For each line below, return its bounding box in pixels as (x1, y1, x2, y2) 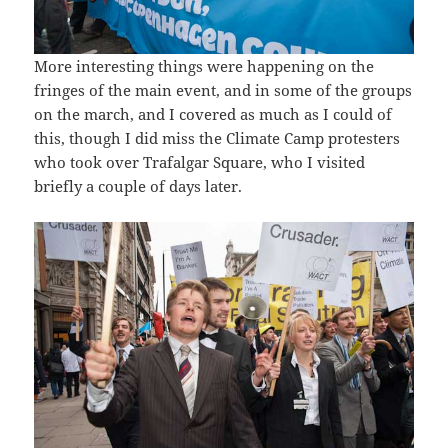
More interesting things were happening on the (34, 55, 375, 76)
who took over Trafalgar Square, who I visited (34, 151, 366, 172)
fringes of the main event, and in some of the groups (34, 79, 413, 100)
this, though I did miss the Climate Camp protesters (34, 127, 401, 148)
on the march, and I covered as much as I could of (34, 103, 393, 124)
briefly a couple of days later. (34, 175, 243, 196)
